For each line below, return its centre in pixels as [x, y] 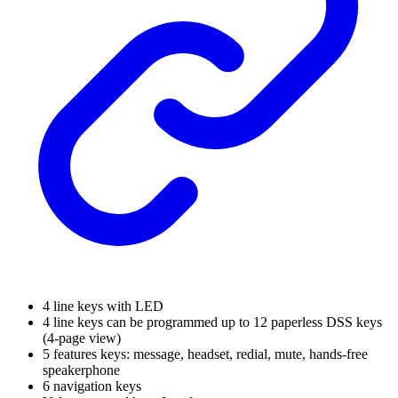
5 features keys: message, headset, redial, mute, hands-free [205, 354]
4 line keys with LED [103, 306]
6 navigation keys [92, 386]
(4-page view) [82, 338]
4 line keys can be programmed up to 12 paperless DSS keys [212, 322]
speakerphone [81, 370]
